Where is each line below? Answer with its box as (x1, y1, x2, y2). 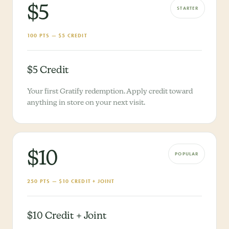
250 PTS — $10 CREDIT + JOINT (27, 178, 115, 185)
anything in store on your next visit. (27, 98, 145, 107)
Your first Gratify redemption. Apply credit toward (27, 87, 193, 96)
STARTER (177, 5, 198, 11)
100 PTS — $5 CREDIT (27, 32, 87, 39)
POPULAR (175, 151, 198, 157)
